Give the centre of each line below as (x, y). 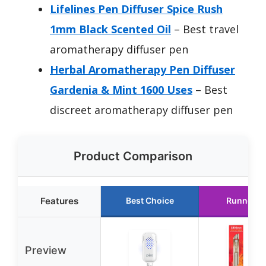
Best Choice (150, 200)
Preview (46, 250)
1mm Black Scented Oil (110, 29)
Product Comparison (133, 156)
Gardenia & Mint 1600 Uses (121, 90)
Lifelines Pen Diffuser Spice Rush (136, 9)
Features (59, 201)
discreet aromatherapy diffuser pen (141, 110)
